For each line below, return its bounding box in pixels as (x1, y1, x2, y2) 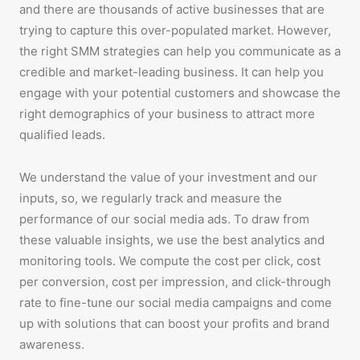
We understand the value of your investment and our (19, 169, 317, 185)
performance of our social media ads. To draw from (19, 211, 309, 227)
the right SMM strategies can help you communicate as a (19, 43, 341, 59)
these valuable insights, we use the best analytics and (19, 231, 325, 247)
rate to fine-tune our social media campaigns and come (19, 294, 332, 310)
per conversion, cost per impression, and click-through (19, 273, 331, 289)
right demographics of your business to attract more (19, 105, 315, 121)
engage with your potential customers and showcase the (19, 84, 341, 100)
